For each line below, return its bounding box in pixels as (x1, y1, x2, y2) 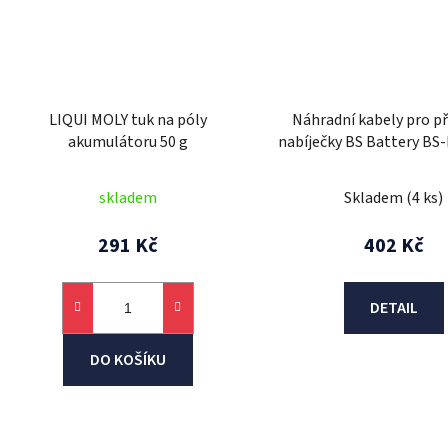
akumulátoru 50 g (67, 130, 188, 153)
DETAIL (369, 296, 418, 319)
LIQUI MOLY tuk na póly (48, 108, 207, 131)
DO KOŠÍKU (89, 348, 166, 371)
